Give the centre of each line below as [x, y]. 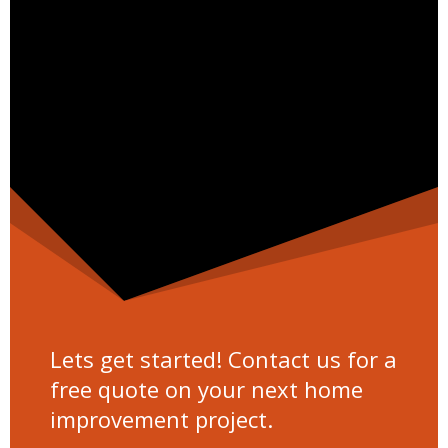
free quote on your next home [206, 388]
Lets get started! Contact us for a [223, 358]
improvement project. [161, 418]
